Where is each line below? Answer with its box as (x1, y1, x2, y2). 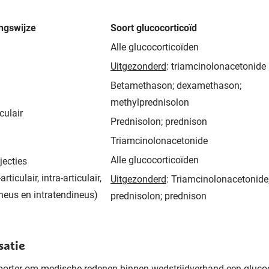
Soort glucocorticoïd (110, 22, 197, 34)
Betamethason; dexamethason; (110, 79, 241, 91)
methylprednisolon (110, 96, 189, 108)
